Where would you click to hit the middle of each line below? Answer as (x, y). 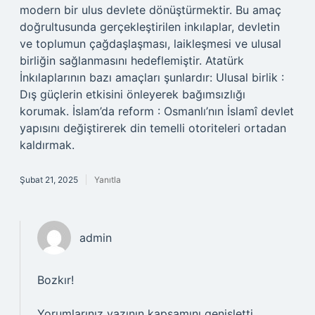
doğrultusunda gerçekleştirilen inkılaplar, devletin (150, 27)
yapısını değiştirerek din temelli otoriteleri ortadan (153, 128)
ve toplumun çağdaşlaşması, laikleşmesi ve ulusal (150, 44)
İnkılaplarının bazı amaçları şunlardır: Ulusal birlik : (152, 77)
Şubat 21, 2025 (49, 180)
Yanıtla (108, 180)
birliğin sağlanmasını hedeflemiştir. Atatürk (132, 60)
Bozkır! (56, 280)
